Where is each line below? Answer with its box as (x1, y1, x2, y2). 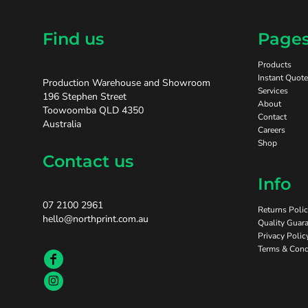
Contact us (43, 151, 133, 171)
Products (258, 58, 291, 70)
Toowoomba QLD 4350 (43, 103, 144, 117)
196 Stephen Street (43, 89, 126, 103)
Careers (258, 124, 285, 135)
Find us (43, 28, 104, 49)
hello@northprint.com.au (43, 212, 148, 225)
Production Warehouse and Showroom (43, 76, 210, 89)
